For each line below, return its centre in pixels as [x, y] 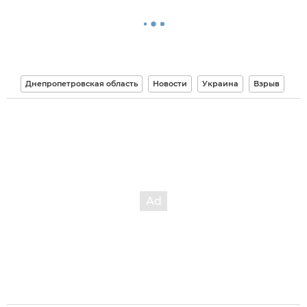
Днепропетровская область [82, 84]
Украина [220, 84]
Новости [170, 84]
